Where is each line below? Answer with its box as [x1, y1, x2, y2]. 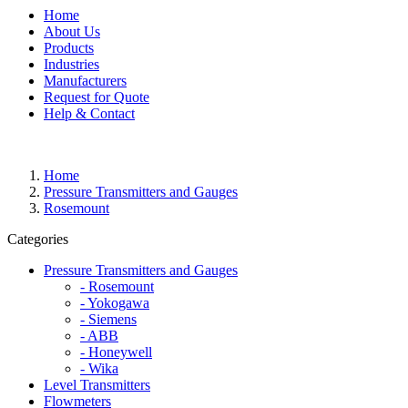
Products [44, 39, 94, 56]
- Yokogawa [80, 294, 149, 311]
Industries [44, 56, 99, 72]
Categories [7, 230, 68, 247]
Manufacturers [44, 72, 127, 88]
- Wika [80, 360, 118, 376]
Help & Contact [44, 105, 135, 121]
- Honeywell [80, 343, 152, 360]
